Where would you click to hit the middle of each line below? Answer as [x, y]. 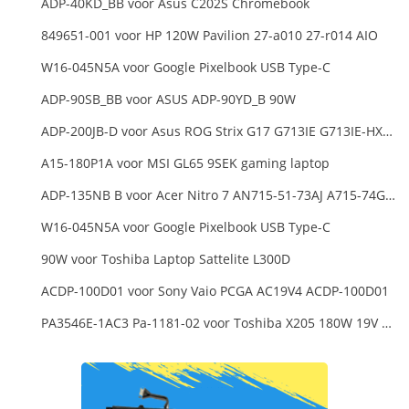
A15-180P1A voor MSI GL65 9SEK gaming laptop [185, 163]
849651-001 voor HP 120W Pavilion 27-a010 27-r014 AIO [210, 35]
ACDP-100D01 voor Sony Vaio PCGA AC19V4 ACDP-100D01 [215, 290]
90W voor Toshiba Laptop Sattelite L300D [166, 258]
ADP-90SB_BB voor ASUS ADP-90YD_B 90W [168, 99]
